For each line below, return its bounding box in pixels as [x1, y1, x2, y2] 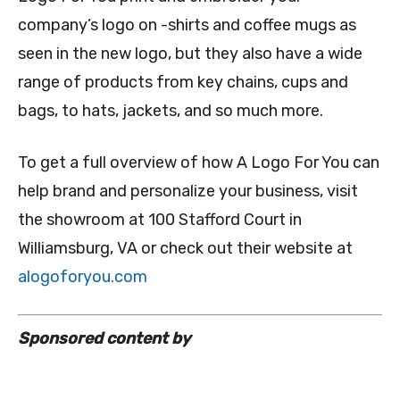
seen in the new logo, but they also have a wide [18, 44, 362, 64]
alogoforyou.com [18, 267, 147, 287]
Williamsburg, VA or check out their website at [18, 238, 353, 259]
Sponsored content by [18, 329, 190, 349]
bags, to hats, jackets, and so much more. [18, 101, 323, 121]
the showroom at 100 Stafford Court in [18, 210, 302, 230]
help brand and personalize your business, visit [18, 181, 358, 202]
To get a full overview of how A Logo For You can [18, 153, 379, 173]
